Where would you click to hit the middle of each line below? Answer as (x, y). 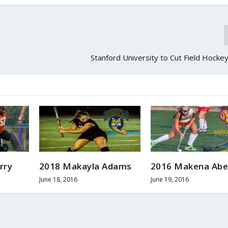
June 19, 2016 (169, 180)
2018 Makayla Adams (85, 166)
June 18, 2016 (58, 179)
